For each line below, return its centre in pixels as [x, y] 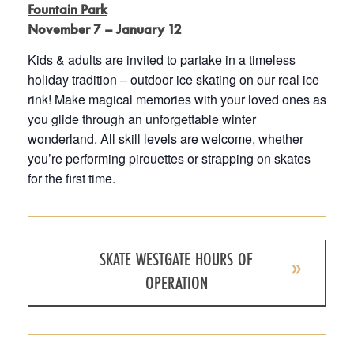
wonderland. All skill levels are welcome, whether [166, 138]
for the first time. [72, 178]
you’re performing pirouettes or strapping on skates [169, 158]
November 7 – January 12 [105, 30]
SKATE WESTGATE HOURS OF [176, 259]
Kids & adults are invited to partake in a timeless [162, 59]
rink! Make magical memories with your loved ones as [177, 99]
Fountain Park [68, 10]
